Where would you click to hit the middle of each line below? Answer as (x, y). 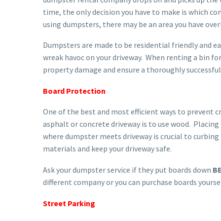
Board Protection (74, 91)
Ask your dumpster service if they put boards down (128, 169)
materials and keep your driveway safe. (107, 149)
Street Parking (69, 203)
